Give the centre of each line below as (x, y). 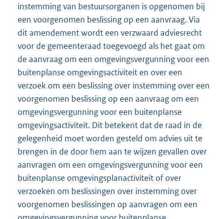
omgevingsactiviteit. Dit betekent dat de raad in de (110, 125)
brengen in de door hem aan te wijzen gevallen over (112, 151)
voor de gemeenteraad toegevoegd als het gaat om (111, 46)
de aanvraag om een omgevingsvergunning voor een (113, 59)
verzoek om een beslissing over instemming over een (114, 85)
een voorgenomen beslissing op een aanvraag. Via (109, 19)
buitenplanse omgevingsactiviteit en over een (100, 72)
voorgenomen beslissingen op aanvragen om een (108, 204)
